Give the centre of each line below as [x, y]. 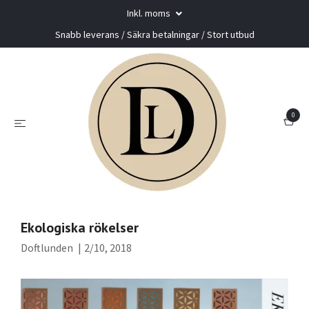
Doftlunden [47, 248]
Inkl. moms [150, 13]
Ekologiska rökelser [80, 228]
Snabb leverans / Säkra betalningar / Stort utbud [154, 34]
